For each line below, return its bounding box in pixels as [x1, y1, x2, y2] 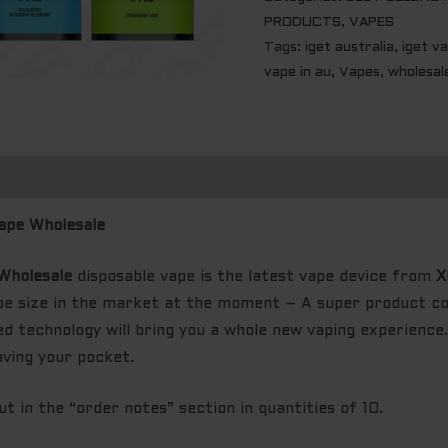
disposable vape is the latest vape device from [72, 270, 437, 285]
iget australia [305, 41, 394, 55]
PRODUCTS [264, 16, 341, 30]
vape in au [264, 66, 331, 80]
